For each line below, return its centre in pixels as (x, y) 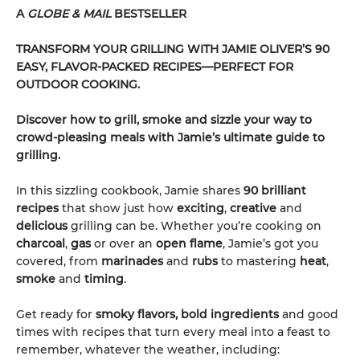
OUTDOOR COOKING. (78, 84)
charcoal (41, 243)
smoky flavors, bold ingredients (186, 314)
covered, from (59, 261)
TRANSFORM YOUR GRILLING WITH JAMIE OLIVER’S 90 (173, 49)
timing (104, 279)
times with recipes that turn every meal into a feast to (173, 332)
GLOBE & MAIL (69, 14)
